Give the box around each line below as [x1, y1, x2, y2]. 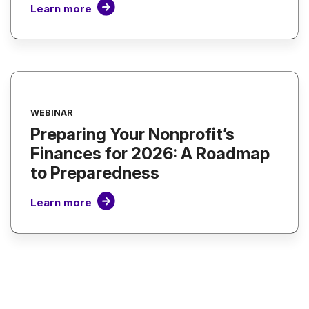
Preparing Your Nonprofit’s [30, 124, 235, 145]
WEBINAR [30, 108, 72, 119]
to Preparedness [30, 163, 159, 183]
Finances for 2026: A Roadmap [30, 143, 270, 164]
